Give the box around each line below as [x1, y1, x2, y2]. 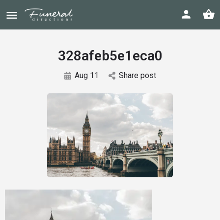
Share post [118, 71, 156, 80]
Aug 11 [74, 71, 99, 80]
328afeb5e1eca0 [57, 48, 163, 64]
